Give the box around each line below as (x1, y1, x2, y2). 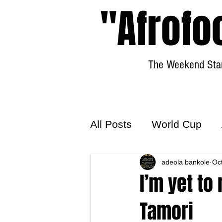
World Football (110, 158, 179, 169)
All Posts (90, 118, 132, 130)
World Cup (152, 118, 202, 130)
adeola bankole (162, 158, 210, 166)
